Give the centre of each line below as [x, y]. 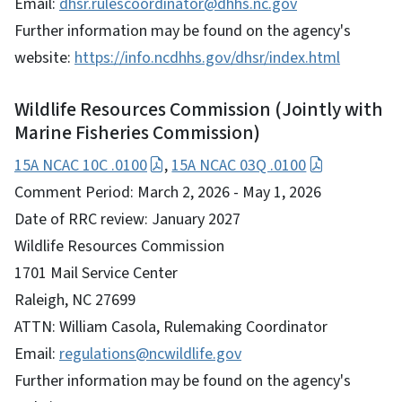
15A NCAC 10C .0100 [81, 165]
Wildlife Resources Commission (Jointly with [199, 109]
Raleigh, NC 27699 [75, 300]
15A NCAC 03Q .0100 [239, 165]
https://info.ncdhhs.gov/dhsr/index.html [207, 57]
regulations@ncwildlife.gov [150, 354]
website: [44, 57]
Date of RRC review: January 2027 [127, 219]
